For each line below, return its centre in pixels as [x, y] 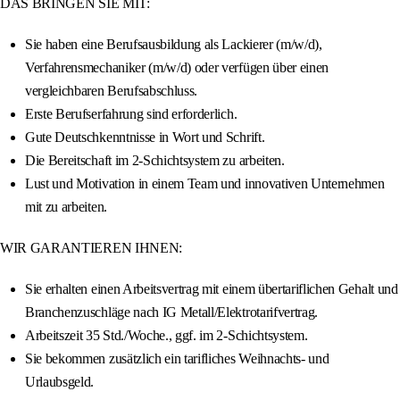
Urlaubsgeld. [60, 382]
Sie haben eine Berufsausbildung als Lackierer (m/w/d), [174, 45]
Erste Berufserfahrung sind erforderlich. [131, 114]
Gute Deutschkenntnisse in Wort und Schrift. [145, 137]
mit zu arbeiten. [66, 207]
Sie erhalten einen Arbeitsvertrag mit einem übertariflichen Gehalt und [212, 289]
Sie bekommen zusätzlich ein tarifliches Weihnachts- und [177, 359]
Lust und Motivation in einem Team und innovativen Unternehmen [205, 184]
